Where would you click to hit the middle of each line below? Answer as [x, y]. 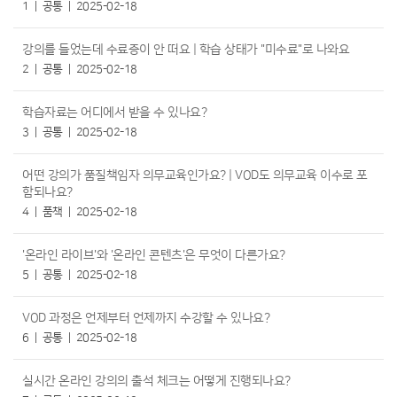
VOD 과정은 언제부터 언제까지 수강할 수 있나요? [146, 318]
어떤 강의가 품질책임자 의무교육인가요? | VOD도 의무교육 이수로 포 [195, 175]
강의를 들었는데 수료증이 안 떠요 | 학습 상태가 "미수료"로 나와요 [186, 50]
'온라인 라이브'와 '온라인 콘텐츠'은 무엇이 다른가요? [154, 255]
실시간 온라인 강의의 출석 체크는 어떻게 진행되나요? [156, 381]
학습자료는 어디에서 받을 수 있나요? [114, 113]
